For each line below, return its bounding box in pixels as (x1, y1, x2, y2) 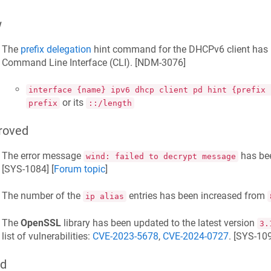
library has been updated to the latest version (60, 217, 257, 229)
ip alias (85, 192, 124, 201)
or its (59, 96, 86, 108)
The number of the (1, 190, 83, 202)
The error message (1, 149, 83, 162)
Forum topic (53, 163, 105, 175)
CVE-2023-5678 (92, 230, 158, 242)
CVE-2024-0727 (162, 230, 229, 242)
